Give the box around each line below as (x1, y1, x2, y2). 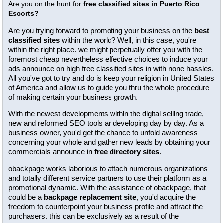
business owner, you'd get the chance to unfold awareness (8, 128, 198, 137)
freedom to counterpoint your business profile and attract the (8, 202, 203, 211)
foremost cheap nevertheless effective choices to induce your (8, 55, 208, 63)
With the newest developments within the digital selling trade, (8, 110, 204, 118)
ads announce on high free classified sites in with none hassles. (8, 64, 214, 73)
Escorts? (8, 9, 39, 17)
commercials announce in (8, 147, 94, 156)
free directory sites (94, 147, 159, 156)
